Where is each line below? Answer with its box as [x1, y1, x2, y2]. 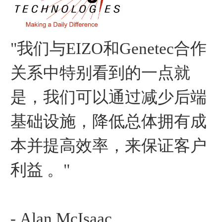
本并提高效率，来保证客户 [10, 137, 207, 155]
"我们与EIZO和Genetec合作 [10, 40, 207, 58]
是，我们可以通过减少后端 [10, 88, 207, 107]
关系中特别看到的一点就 [10, 64, 190, 82]
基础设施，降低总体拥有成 [10, 112, 207, 131]
